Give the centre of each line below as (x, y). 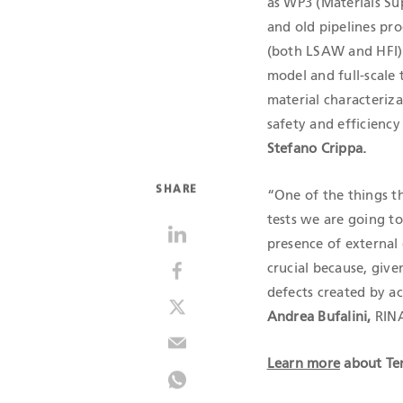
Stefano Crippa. (317, 148)
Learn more (304, 363)
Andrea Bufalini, (319, 317)
